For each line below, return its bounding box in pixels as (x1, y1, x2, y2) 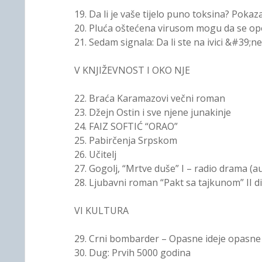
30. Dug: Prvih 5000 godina (74, 246, 191, 259)
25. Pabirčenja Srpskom (74, 134, 177, 147)
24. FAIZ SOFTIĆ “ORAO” (74, 120, 178, 133)
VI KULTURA (74, 204, 129, 217)
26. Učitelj (74, 148, 116, 161)
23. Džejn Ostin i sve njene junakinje (74, 106, 231, 119)
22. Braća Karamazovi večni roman (74, 92, 225, 105)
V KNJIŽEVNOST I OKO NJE (74, 64, 190, 77)
